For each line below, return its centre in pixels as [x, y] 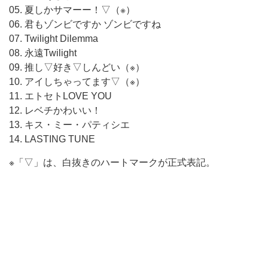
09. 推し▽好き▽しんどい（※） [77, 67]
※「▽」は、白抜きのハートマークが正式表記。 [112, 162]
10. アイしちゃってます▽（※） [77, 82]
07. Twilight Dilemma [54, 39]
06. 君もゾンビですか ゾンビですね [85, 24]
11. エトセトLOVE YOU [65, 96]
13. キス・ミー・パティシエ [69, 125]
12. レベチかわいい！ [55, 110]
